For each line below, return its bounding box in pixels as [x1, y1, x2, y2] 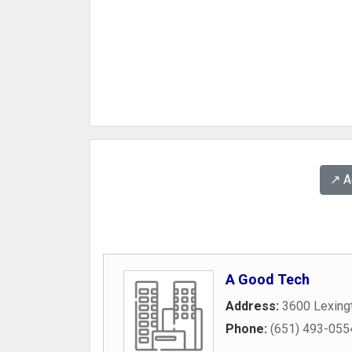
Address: [225, 299, 282, 313]
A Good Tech [225, 271, 310, 288]
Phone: [225, 321, 270, 336]
